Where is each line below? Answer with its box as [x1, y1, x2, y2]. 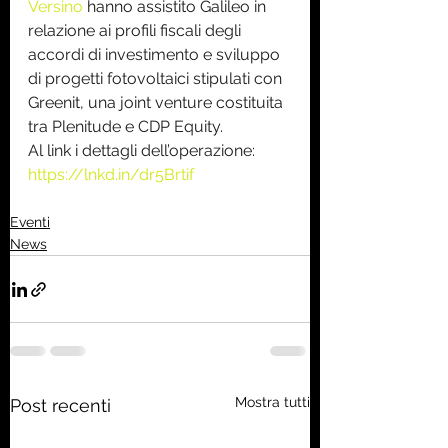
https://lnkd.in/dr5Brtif [28, 165, 194, 185]
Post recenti [10, 395, 111, 417]
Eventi [10, 214, 50, 231]
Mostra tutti [235, 394, 310, 411]
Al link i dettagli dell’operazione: [28, 141, 259, 161]
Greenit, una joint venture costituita [28, 93, 287, 113]
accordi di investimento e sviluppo [28, 45, 284, 65]
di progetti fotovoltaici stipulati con [28, 69, 286, 89]
